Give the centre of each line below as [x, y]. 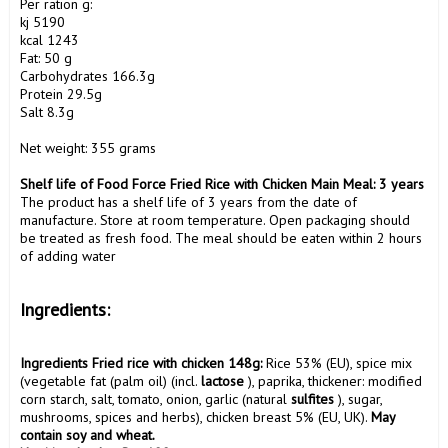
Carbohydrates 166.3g [87, 76]
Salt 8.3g [47, 112]
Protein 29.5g [61, 94]
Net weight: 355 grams [88, 148]
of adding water [68, 256]
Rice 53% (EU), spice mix [337, 363]
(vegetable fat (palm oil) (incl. [110, 381]
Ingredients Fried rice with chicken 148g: [141, 363]
